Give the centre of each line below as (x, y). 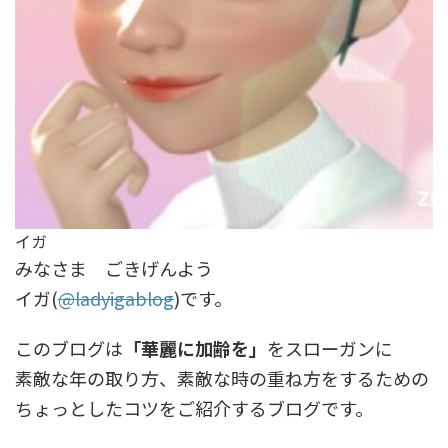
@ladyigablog (116, 298)
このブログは (69, 348)
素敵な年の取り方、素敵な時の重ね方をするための (222, 378)
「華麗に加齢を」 (195, 348)
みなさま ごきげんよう (123, 268)
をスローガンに (330, 348)
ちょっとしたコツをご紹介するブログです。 (194, 408)
